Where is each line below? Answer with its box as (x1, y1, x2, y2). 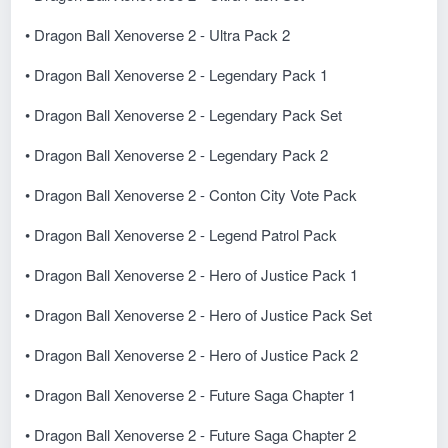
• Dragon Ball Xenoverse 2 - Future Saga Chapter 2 (25, 423, 357, 445)
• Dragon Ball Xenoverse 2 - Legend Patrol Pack (25, 223, 338, 245)
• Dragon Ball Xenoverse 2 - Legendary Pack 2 (25, 143, 329, 165)
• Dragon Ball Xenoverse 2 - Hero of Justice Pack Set (25, 303, 373, 325)
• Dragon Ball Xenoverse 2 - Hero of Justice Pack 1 (25, 263, 359, 285)
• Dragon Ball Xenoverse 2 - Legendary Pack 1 (25, 63, 329, 85)
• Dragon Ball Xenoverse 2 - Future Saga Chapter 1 (25, 383, 357, 405)
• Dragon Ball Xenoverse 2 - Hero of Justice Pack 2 (25, 343, 359, 365)
